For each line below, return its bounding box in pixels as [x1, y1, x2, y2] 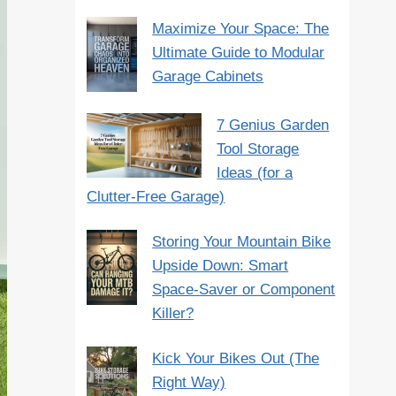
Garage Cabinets [152, 67, 264, 85]
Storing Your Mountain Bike [152, 232, 331, 250]
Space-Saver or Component [152, 280, 336, 298]
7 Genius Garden [217, 116, 330, 133]
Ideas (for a [217, 164, 293, 181]
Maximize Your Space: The [152, 19, 330, 37]
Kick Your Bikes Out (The [152, 349, 320, 367]
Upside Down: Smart [152, 256, 289, 274]
